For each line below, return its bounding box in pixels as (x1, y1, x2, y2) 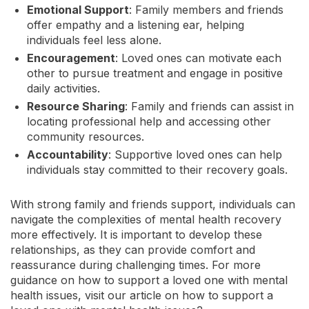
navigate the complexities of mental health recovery (10, 212, 281, 226)
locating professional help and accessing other (27, 114, 271, 128)
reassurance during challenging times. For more (10, 258, 261, 272)
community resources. (27, 130, 144, 143)
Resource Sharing (27, 99, 125, 113)
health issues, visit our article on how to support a (10, 288, 273, 302)
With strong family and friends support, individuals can (10, 197, 295, 211)
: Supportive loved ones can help (108, 148, 282, 161)
